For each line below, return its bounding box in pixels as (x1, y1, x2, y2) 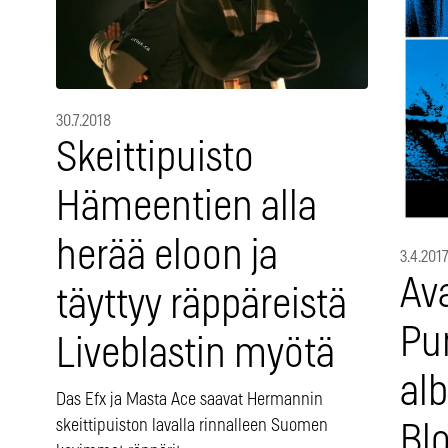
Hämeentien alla (56, 186, 317, 228)
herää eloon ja (56, 235, 278, 277)
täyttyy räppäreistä (56, 284, 347, 326)
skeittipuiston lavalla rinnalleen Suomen (56, 416, 328, 435)
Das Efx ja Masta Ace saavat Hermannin (56, 390, 323, 409)
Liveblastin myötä (56, 333, 335, 375)
